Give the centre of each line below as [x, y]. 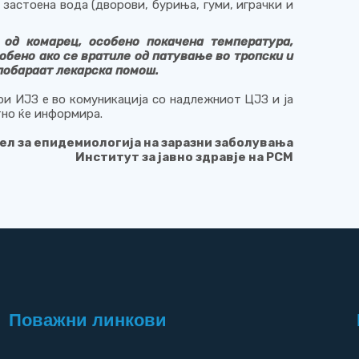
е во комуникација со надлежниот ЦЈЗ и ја [165, 99]
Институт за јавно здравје [160, 157]
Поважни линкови [87, 320]
